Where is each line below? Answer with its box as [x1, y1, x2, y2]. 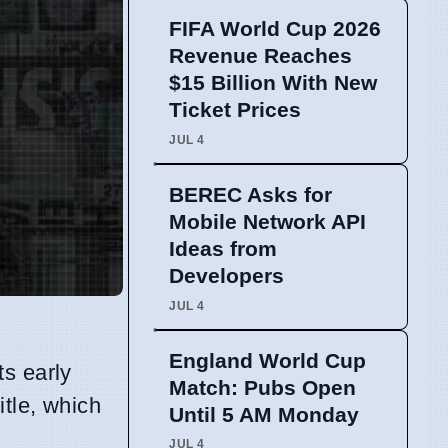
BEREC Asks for [169, 183, 332, 207]
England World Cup [169, 348, 366, 372]
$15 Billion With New [169, 71, 377, 95]
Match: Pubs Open [169, 375, 356, 399]
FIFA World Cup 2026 [169, 17, 381, 41]
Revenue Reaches [169, 44, 352, 68]
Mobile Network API [169, 210, 366, 234]
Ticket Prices [169, 98, 301, 122]
